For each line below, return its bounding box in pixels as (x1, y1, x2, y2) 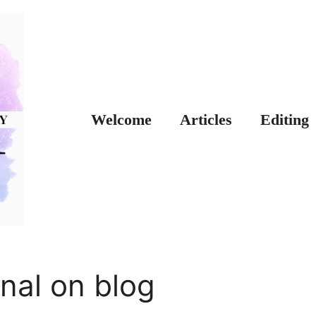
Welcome (91, 111, 152, 128)
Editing (260, 111, 309, 128)
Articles (180, 111, 232, 128)
